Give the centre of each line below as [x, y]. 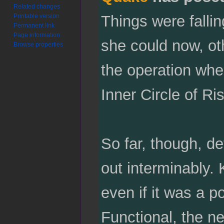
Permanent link [34, 25]
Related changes [37, 6]
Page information [37, 35]
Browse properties [38, 44]
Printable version [37, 16]
